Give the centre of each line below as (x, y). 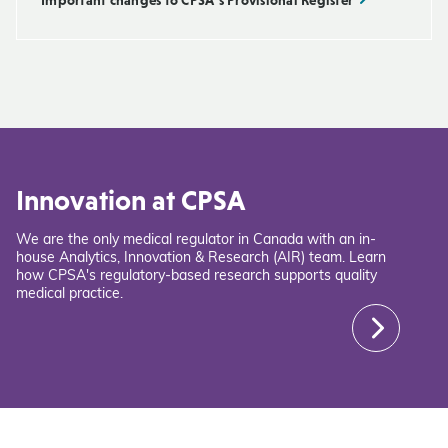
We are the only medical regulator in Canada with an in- (196, 240)
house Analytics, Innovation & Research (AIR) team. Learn (201, 258)
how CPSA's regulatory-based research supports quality (196, 276)
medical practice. (69, 294)
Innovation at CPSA (130, 200)
